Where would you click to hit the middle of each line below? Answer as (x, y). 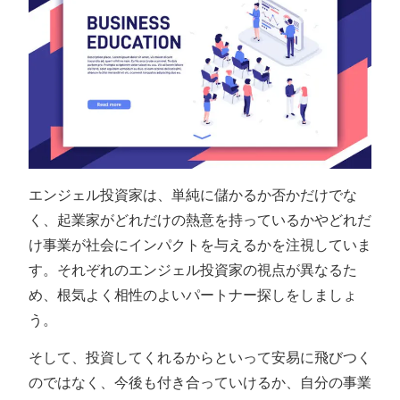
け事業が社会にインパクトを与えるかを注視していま (200, 246)
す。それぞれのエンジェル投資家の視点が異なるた (193, 271)
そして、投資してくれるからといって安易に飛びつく (200, 358)
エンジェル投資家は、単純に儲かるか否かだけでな (193, 196)
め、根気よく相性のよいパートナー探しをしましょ (193, 296)
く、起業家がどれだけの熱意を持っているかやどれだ (200, 221)
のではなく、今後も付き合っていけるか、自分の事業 (200, 383)
